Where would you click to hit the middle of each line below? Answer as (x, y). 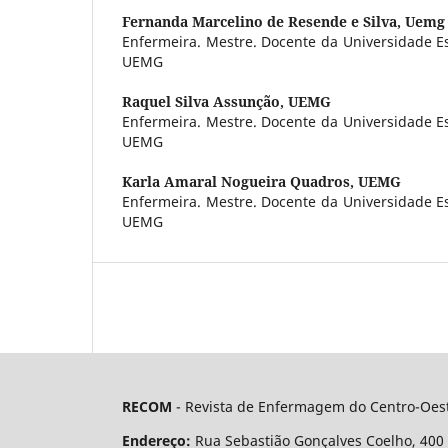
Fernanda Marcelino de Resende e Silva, (263, 21)
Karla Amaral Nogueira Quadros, (240, 181)
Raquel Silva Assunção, (205, 101)
